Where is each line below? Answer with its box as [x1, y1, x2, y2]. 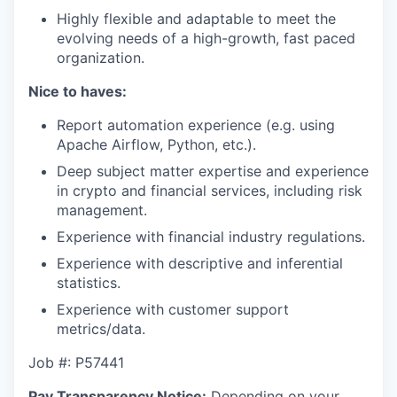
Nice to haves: [28, 82, 127, 100]
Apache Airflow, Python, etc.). [57, 136, 256, 153]
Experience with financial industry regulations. [57, 228, 365, 245]
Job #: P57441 [28, 354, 124, 371]
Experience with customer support [57, 300, 289, 318]
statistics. [57, 274, 121, 292]
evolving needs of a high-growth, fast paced [57, 29, 355, 47]
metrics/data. [57, 320, 145, 338]
